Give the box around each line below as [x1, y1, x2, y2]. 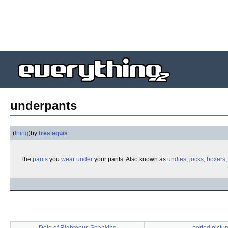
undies [167, 156, 186, 163]
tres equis [39, 130, 68, 137]
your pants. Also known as [93, 156, 167, 163]
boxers [207, 156, 225, 163]
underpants [10, 99, 77, 112]
